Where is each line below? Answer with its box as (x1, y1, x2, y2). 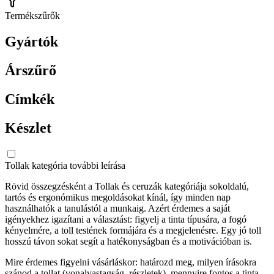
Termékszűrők (5, 10, 60, 21)
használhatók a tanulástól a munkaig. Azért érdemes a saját (5, 203, 230, 214)
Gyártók (5, 33, 58, 50)
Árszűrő (5, 62, 56, 78)
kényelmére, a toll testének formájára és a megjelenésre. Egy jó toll (5, 225, 261, 236)
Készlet (5, 119, 51, 136)
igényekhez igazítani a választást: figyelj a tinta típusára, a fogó (5, 214, 246, 225)
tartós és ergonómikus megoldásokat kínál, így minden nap (5, 192, 231, 203)
